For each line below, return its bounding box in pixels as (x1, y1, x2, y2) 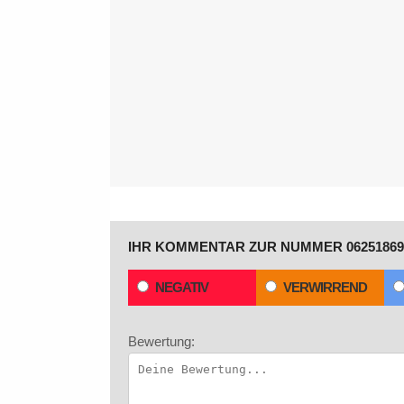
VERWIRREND (283, 280, 367, 295)
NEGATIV (155, 280, 208, 295)
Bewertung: (128, 334, 195, 349)
